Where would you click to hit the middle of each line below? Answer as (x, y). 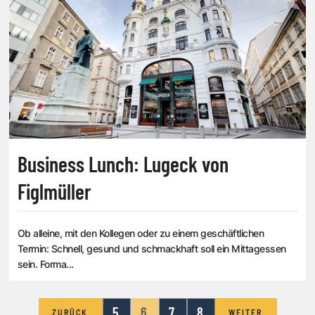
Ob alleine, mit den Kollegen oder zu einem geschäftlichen (141, 233)
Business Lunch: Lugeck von (123, 164)
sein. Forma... (46, 264)
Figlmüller (54, 192)
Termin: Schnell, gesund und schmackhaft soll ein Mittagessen (152, 249)
